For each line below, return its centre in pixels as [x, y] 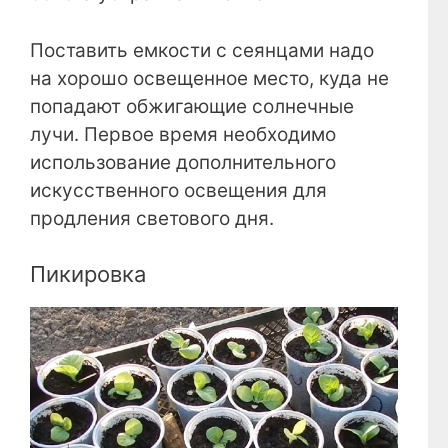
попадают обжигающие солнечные [192, 106]
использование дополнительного [183, 162]
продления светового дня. [152, 218]
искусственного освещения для [178, 190]
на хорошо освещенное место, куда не [209, 78]
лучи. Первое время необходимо [183, 134]
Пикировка [88, 274]
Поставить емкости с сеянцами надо [202, 50]
